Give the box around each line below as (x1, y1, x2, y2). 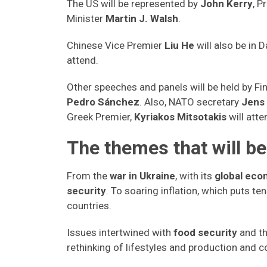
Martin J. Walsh (105, 13, 178, 24)
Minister (67, 13, 105, 24)
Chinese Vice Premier (67, 39, 164, 51)
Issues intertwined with (67, 226, 173, 238)
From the (67, 170, 110, 182)
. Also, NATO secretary (139, 96, 241, 108)
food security (173, 226, 237, 238)
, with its (175, 170, 215, 182)
